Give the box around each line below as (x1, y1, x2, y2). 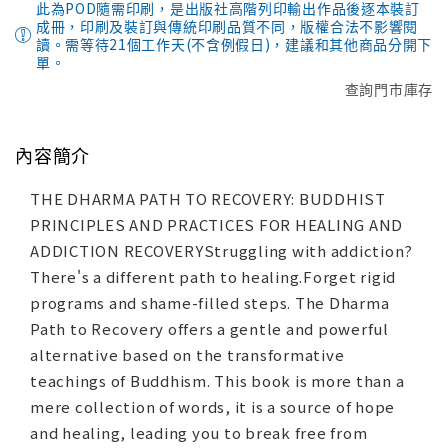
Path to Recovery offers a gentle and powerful (30, 318, 389, 340)
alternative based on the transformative (30, 344, 345, 366)
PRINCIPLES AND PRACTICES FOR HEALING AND (30, 214, 403, 236)
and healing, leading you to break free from (30, 422, 368, 444)
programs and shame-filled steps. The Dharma (30, 292, 390, 314)
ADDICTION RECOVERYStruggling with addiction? (30, 240, 413, 262)
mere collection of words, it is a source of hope (30, 396, 395, 418)
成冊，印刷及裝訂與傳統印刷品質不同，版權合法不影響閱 (35, 16, 419, 37)
